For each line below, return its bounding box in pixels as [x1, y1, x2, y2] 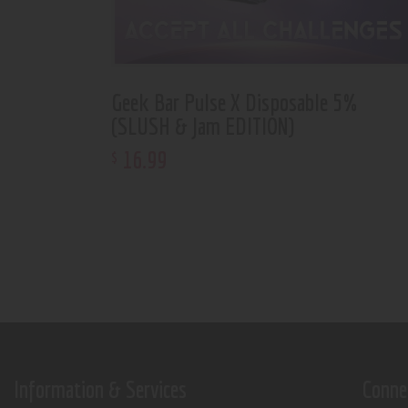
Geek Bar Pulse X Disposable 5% [111, 87, 358, 116]
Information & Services [14, 374, 187, 403]
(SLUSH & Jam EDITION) [111, 111, 294, 139]
